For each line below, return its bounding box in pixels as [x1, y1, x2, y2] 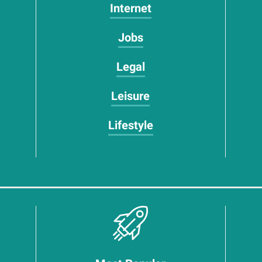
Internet [109, 1, 151, 15]
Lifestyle [108, 118, 153, 132]
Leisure [111, 89, 150, 103]
